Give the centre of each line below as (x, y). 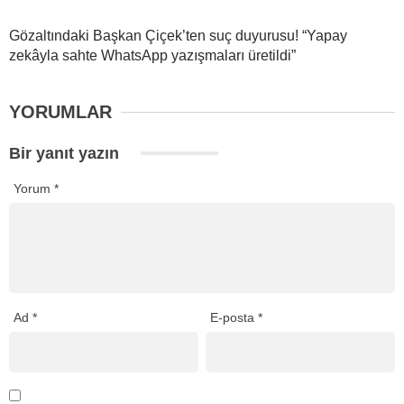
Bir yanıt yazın (66, 154)
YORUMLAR (60, 112)
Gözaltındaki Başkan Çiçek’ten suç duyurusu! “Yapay (178, 36)
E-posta (234, 317)
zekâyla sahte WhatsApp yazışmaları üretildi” (152, 56)
